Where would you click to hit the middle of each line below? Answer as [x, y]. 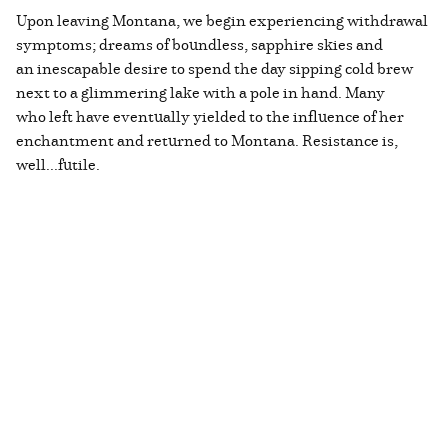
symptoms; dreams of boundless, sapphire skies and [199, 44]
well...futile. [59, 164]
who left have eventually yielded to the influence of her [210, 116]
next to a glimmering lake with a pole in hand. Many [200, 92]
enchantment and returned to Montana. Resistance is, [207, 140]
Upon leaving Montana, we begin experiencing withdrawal [222, 20]
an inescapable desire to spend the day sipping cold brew [214, 68]
